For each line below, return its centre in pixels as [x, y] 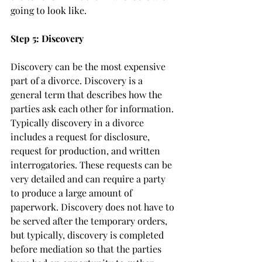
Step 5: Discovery [47, 38]
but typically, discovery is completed [88, 235]
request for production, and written [87, 151]
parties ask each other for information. [93, 108]
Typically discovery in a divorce [78, 123]
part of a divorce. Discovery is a [78, 80]
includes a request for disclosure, [81, 137]
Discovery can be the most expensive [89, 66]
